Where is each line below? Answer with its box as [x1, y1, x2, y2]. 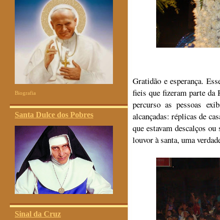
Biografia [15, 90, 36, 96]
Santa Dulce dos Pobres [15, 110, 93, 119]
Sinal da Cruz [15, 210, 61, 218]
